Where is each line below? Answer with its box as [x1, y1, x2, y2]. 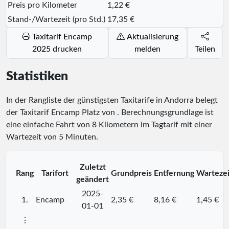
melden [134, 44, 161, 53]
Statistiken [6, 70, 68, 83]
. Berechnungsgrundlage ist [117, 108, 214, 117]
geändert [76, 175, 109, 184]
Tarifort [41, 169, 68, 177]
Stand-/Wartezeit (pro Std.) [8, 15, 105, 24]
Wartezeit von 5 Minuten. [6, 132, 98, 141]
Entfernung [154, 169, 194, 177]
